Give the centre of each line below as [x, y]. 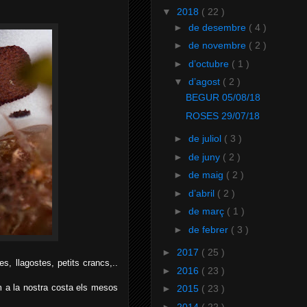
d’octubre [210, 63]
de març [207, 211]
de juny [205, 157]
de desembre [218, 27]
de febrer [209, 229]
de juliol [206, 139]
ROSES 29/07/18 [222, 115]
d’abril [202, 193]
